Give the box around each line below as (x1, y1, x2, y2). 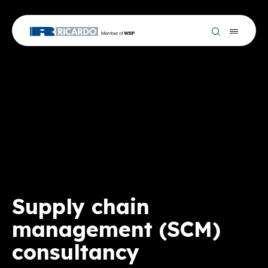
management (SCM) (12, 216, 221, 242)
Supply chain (12, 193, 150, 220)
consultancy (12, 239, 139, 265)
